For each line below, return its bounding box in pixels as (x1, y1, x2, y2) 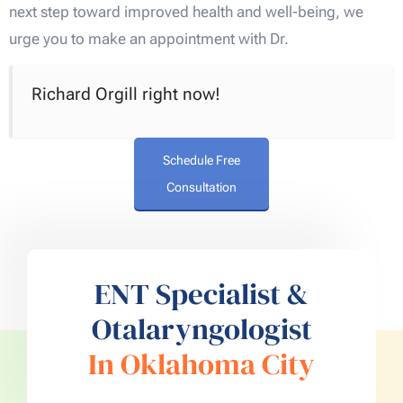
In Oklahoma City (88, 344, 315, 385)
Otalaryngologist (91, 309, 312, 350)
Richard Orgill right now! (31, 84, 220, 104)
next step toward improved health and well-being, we (9, 2, 363, 21)
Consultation (166, 179, 237, 194)
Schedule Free (163, 152, 240, 167)
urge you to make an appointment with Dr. (9, 29, 289, 48)
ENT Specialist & (94, 273, 309, 315)
